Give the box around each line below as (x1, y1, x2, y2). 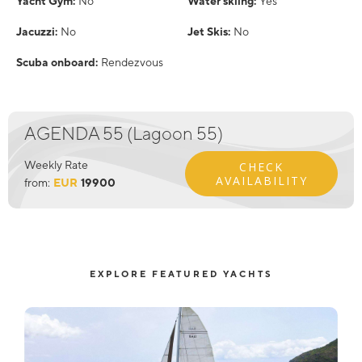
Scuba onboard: (16, 56, 98, 69)
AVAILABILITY (215, 173, 308, 188)
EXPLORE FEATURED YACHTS (90, 269, 272, 279)
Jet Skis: (187, 25, 230, 38)
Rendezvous (101, 56, 163, 69)
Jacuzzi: (16, 25, 57, 38)
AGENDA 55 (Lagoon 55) (23, 123, 223, 144)
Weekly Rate (23, 158, 88, 171)
